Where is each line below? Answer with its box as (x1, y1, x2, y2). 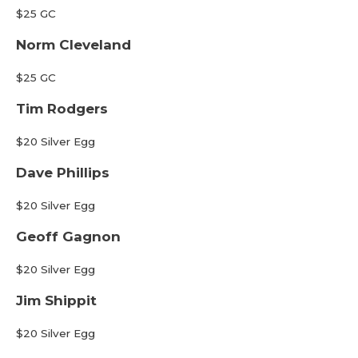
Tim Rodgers (16, 101, 108, 117)
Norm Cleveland (16, 37, 131, 53)
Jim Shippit (16, 292, 97, 308)
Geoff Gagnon (16, 229, 121, 245)
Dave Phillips (16, 165, 109, 181)
